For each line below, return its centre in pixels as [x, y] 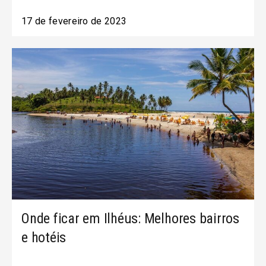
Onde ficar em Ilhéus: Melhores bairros [130, 218]
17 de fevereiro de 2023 [74, 21]
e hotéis [44, 237]
